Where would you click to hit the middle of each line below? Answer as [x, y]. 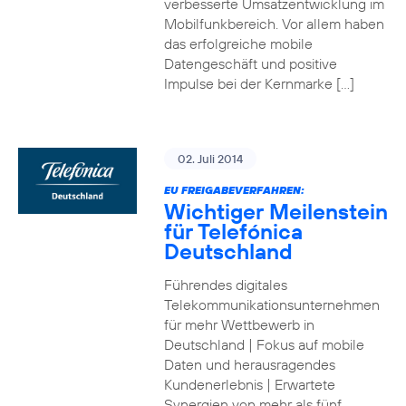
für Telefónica [233, 231]
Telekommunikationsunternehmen [271, 304]
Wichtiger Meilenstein [275, 211]
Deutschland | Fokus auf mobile [264, 344]
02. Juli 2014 [210, 159]
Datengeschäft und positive [250, 63]
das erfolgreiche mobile [238, 43]
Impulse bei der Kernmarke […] [259, 83]
